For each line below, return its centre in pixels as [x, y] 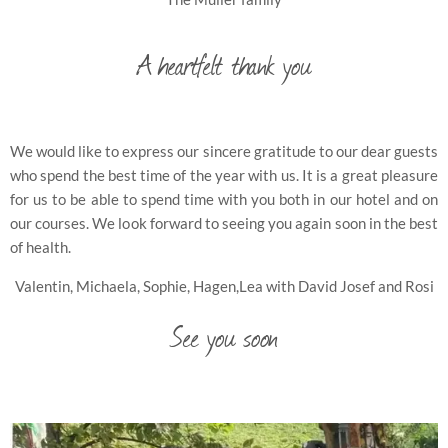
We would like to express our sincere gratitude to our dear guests [224, 151]
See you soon [224, 336]
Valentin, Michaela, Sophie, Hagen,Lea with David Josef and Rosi [224, 286]
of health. [40, 247]
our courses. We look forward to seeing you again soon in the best [224, 223]
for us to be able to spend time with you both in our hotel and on [224, 199]
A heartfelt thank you [224, 63]
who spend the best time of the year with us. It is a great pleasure [224, 175]
